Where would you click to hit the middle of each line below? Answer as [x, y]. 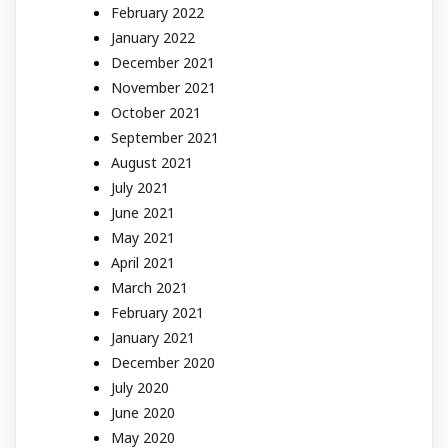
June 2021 [143, 212]
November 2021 [163, 87]
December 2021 [163, 62]
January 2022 [153, 37]
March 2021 [149, 287]
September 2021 [165, 137]
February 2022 [157, 12]
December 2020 [163, 362]
